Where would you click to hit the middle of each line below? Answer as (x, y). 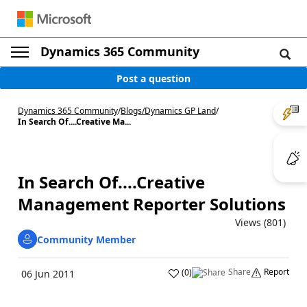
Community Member (86, 239)
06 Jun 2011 (48, 274)
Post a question (153, 78)
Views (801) (260, 222)
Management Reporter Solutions (152, 204)
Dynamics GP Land (180, 111)
